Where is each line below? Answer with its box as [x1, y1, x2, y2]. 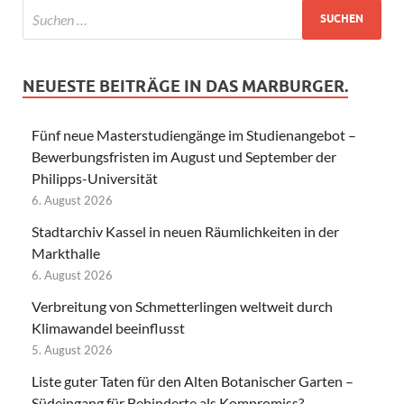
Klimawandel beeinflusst [32, 318, 185, 336]
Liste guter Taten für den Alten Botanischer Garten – [32, 372, 353, 390]
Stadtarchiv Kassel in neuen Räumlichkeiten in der [32, 222, 339, 240]
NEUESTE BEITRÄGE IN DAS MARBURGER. [23, 76, 348, 96]
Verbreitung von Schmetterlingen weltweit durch [32, 297, 333, 315]
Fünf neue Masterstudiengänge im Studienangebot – [32, 125, 356, 143]
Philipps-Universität [32, 169, 158, 187]
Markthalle [32, 243, 100, 262]
